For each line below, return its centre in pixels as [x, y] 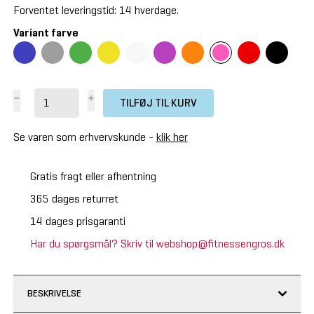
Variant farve [46, 32]
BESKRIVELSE [54, 293]
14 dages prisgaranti [77, 221]
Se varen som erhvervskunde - [84, 137]
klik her [172, 137]
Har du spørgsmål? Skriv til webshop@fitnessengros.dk [157, 243]
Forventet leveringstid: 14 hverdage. [96, 10]
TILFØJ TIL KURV [158, 102]
